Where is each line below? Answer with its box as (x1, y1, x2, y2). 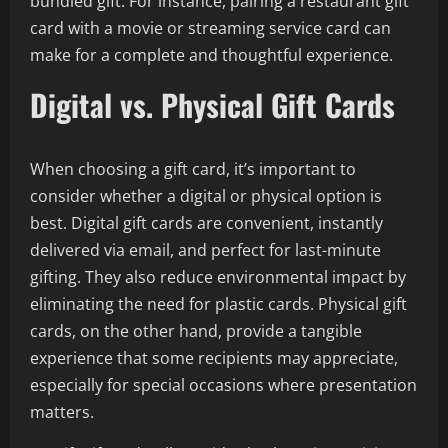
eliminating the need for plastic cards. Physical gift (30, 293, 407, 315)
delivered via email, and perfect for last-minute (30, 239, 381, 261)
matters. (30, 401, 94, 423)
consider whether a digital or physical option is (30, 185, 382, 207)
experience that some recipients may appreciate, (30, 347, 398, 369)
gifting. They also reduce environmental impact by (30, 266, 406, 288)
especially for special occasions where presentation (30, 374, 417, 396)
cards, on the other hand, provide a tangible (30, 320, 362, 342)
